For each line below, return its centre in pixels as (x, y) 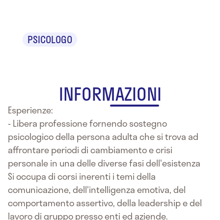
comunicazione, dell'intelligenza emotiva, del (97, 189)
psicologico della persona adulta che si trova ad (103, 136)
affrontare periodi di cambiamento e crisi (90, 150)
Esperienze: (30, 110)
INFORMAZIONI (110, 93)
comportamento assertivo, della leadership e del (105, 203)
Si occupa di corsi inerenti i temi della (82, 176)
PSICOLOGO (50, 39)
